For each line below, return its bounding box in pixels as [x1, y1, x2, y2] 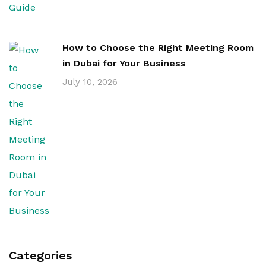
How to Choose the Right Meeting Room [62, 42, 254, 53]
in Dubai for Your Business [62, 58, 186, 69]
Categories [9, 248, 72, 262]
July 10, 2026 [62, 77, 118, 87]
